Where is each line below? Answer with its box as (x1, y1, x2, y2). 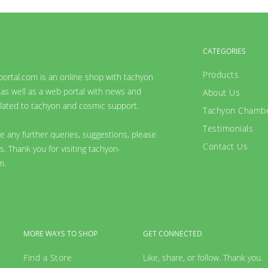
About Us (203, 87, 240, 99)
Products (203, 69, 239, 81)
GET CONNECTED (143, 229, 202, 239)
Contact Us (203, 141, 248, 153)
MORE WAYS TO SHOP (23, 229, 98, 239)
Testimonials (203, 123, 253, 135)
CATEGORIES (203, 46, 246, 57)
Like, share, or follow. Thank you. (143, 252, 263, 264)
